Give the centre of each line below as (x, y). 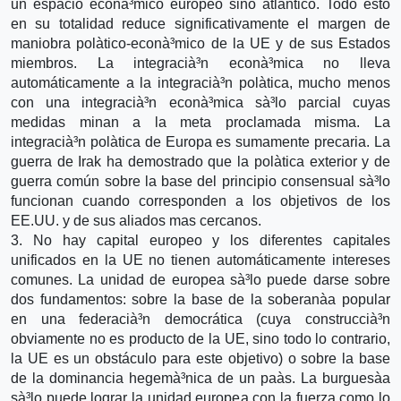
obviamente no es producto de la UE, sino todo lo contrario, (200, 338)
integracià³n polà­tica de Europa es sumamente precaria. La (200, 141)
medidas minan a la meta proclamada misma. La (200, 122)
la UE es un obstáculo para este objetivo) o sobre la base (200, 358)
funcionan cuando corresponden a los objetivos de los (200, 200)
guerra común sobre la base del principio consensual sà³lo (200, 181)
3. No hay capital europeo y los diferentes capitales (200, 240)
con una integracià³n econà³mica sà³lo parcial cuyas (200, 102)
